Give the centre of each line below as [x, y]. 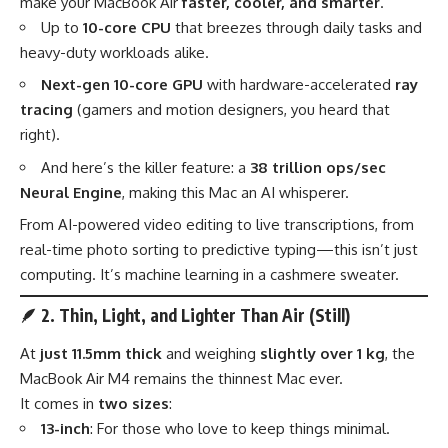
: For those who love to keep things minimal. [240, 428]
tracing [46, 110]
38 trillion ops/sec [318, 167]
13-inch [65, 428]
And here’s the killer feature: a [145, 167]
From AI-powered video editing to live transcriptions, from [217, 225]
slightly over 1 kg [322, 353]
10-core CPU [127, 27]
